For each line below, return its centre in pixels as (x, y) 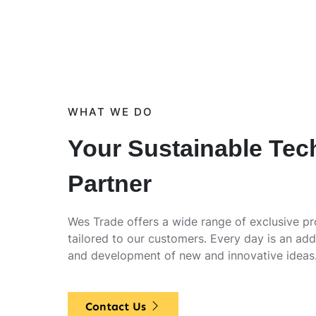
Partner (110, 184)
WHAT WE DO (110, 112)
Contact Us (117, 306)
